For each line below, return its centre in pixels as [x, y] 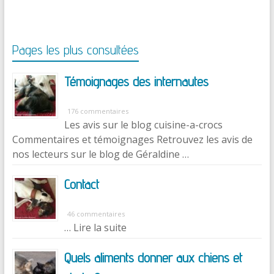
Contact [81, 184]
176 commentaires [98, 111]
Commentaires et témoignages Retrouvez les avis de [132, 139]
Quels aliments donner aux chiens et [153, 257]
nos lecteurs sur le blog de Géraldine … [100, 154]
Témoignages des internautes [136, 81]
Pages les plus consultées [75, 49]
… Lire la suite [95, 227]
